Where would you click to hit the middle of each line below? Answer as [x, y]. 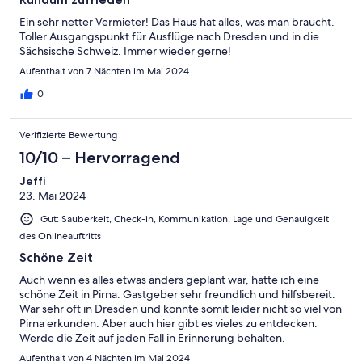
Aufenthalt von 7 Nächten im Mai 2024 [104, 71]
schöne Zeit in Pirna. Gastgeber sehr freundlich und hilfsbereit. [177, 294]
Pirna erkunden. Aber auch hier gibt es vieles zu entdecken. [168, 323]
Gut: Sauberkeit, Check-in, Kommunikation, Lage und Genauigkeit [185, 219]
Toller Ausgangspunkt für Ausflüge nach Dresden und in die [169, 36]
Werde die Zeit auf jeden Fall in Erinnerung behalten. [152, 337]
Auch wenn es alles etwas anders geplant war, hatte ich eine [169, 279]
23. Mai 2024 [53, 195]
